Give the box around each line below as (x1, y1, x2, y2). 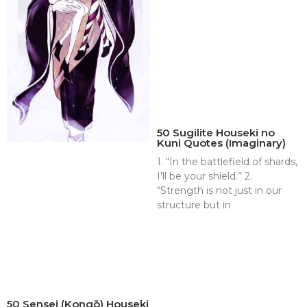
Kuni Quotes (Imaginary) (157, 136, 286, 149)
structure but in (157, 198, 231, 211)
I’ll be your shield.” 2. (157, 169, 252, 182)
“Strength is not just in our (157, 184, 282, 197)
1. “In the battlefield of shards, (157, 155, 297, 168)
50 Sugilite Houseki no (157, 125, 275, 139)
